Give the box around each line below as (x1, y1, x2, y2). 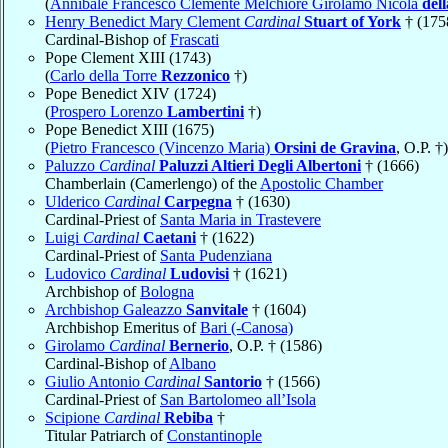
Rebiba (164, 408, 213, 426)
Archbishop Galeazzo (45, 300, 186, 318)
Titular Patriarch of (45, 426, 167, 444)
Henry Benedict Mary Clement (45, 12, 244, 30)
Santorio (204, 372, 262, 390)
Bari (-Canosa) (200, 318, 293, 336)
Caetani (143, 228, 196, 246)
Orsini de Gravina (274, 138, 396, 156)
